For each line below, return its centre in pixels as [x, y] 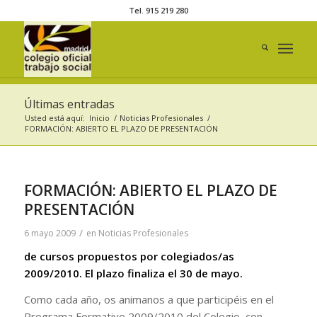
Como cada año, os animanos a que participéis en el [149, 299]
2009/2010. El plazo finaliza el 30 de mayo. [133, 273]
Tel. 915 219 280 [158, 10]
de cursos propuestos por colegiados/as [129, 256]
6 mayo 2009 [50, 233]
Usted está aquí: [54, 118]
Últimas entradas [69, 104]
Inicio [99, 118]
